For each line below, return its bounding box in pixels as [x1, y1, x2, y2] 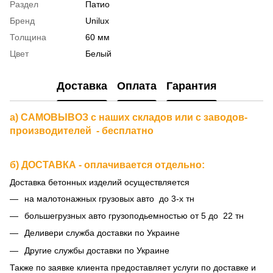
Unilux [85, 15, 109, 26]
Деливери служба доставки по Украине [24, 228, 180, 238]
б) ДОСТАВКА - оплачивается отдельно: [10, 159, 205, 170]
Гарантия [166, 80, 217, 93]
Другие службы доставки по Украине [24, 245, 169, 255]
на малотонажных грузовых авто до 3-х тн [24, 193, 194, 204]
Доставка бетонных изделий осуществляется [10, 177, 190, 187]
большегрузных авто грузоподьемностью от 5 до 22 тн [24, 210, 244, 221]
